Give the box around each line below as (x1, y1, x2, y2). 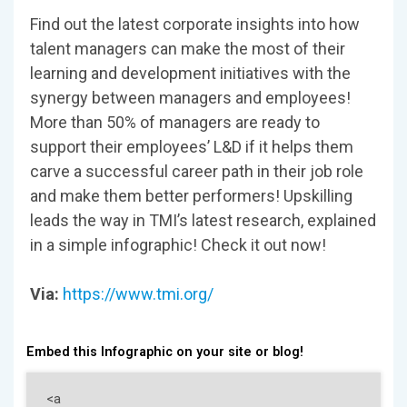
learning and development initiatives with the (30, 63, 351, 83)
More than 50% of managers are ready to (30, 112, 320, 132)
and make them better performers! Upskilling (30, 185, 352, 205)
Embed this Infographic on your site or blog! (26, 343, 304, 360)
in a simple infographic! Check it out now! (30, 234, 326, 254)
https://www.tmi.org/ (63, 283, 213, 303)
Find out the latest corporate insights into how (30, 14, 360, 34)
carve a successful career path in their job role (30, 161, 363, 181)
